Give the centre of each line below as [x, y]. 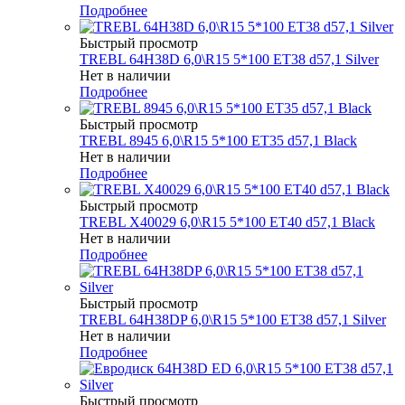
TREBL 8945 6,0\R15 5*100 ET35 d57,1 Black [218, 140]
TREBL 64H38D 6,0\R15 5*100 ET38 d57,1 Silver [229, 59]
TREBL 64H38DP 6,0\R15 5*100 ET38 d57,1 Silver [233, 319]
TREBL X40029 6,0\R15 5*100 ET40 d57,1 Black [227, 221]
